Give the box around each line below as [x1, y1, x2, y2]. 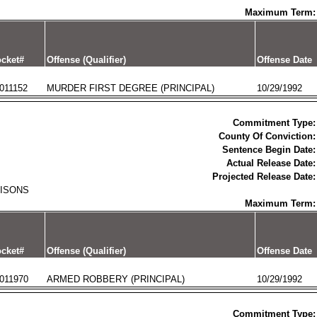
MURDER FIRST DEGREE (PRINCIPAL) [46, 83, 214, 93]
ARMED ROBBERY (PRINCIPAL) [46, 274, 185, 284]
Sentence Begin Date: [221, 144, 316, 155]
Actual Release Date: [226, 158, 316, 168]
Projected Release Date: [212, 171, 316, 182]
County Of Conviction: [218, 131, 316, 142]
